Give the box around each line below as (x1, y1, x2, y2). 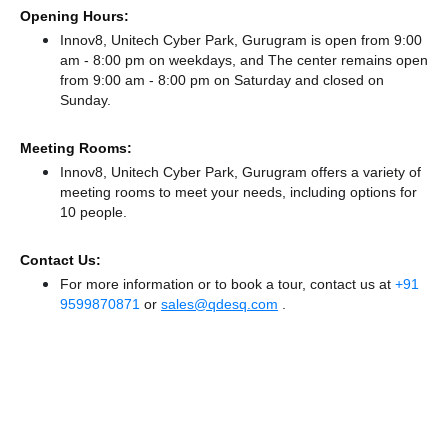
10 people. (60, 203, 127, 221)
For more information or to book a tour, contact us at (60, 275, 395, 293)
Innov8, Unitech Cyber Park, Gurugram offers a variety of (60, 163, 421, 181)
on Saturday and (214, 71, 323, 89)
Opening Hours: (20, 7, 129, 25)
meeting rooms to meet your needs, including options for (60, 183, 417, 201)
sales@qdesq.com (161, 295, 278, 313)
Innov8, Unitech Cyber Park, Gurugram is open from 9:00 (60, 31, 422, 49)
